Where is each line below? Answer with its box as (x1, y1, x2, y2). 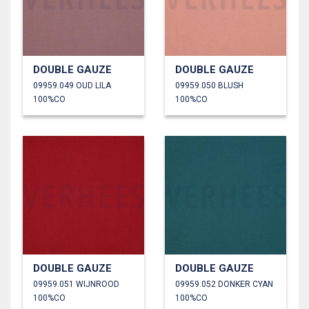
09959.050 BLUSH (175, 81, 243, 91)
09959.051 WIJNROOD (33, 279, 119, 290)
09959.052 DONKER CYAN (175, 279, 273, 290)
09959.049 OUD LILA (33, 81, 111, 91)
